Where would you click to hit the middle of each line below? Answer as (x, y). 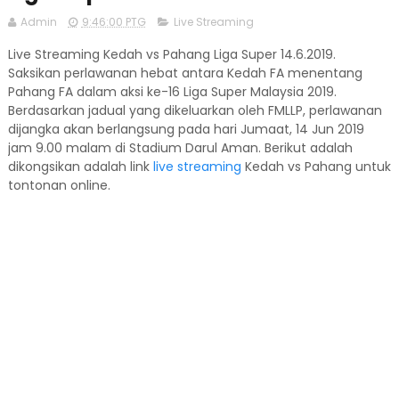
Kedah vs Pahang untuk (316, 167)
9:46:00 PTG (114, 22)
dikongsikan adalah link (80, 167)
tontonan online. (59, 185)
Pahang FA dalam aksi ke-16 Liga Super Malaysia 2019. (172, 92)
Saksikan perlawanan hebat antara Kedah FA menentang (185, 73)
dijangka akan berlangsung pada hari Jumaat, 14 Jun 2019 (186, 129)
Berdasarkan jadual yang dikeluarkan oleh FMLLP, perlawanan (195, 110)
